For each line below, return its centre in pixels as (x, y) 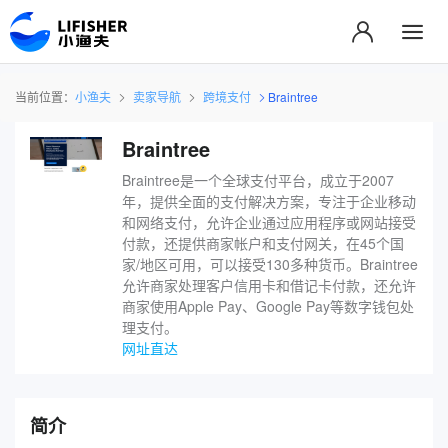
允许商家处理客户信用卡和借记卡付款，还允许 (268, 284)
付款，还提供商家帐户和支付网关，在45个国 (262, 242)
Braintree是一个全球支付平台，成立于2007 (257, 179)
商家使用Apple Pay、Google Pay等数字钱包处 (267, 305)
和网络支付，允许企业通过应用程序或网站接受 (268, 221)
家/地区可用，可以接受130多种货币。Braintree (269, 263)
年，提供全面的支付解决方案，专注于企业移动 (268, 200)
